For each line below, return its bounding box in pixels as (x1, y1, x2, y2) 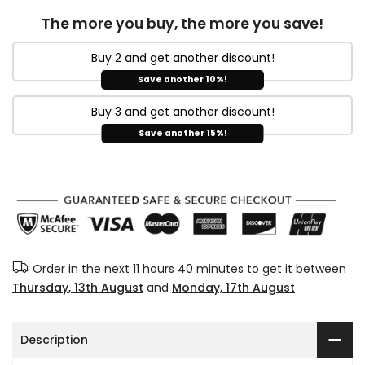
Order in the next (33, 261, 133, 278)
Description (20, 331, 88, 348)
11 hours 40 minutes (133, 261, 244, 278)
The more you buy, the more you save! (42, 14, 323, 34)
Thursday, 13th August (12, 279, 143, 297)
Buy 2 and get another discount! (90, 49, 275, 66)
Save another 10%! (138, 73, 227, 86)
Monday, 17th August (172, 279, 295, 297)
